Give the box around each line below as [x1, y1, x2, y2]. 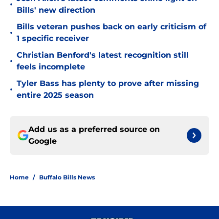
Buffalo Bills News [39, 174, 95, 181]
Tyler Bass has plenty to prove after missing [17, 79, 199, 88]
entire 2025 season [17, 90, 94, 100]
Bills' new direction [17, 5, 95, 15]
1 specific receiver [17, 34, 89, 44]
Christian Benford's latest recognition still [17, 50, 189, 60]
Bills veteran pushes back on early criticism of [17, 22, 206, 32]
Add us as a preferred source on [28, 125, 160, 134]
